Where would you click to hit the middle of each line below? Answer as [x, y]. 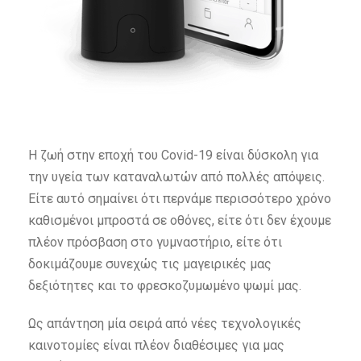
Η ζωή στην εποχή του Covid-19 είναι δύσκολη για [173, 156]
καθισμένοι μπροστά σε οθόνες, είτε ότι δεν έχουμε [180, 221]
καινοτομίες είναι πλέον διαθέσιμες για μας [156, 346]
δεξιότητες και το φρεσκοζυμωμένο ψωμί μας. [166, 286]
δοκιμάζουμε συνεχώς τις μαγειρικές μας [150, 264]
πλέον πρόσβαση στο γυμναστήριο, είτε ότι [155, 243]
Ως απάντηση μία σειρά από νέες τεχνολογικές [165, 324]
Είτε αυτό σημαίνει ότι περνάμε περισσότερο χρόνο [180, 199]
